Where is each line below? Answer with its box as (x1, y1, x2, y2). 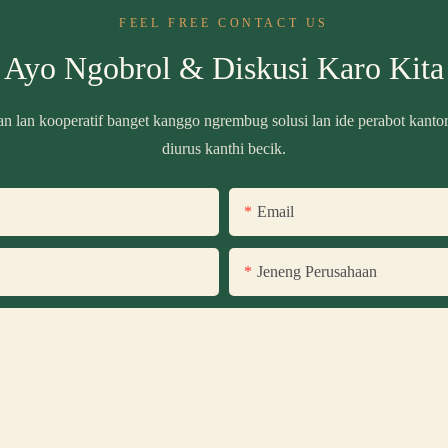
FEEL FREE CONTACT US (119, 15, 329, 30)
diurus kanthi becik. (162, 138, 286, 158)
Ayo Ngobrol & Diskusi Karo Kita (4, 48, 444, 87)
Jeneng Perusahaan (257, 261, 377, 281)
